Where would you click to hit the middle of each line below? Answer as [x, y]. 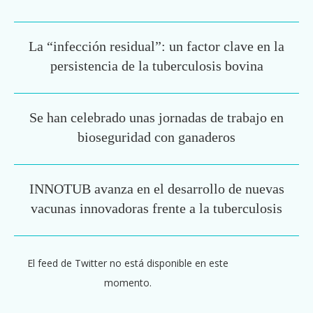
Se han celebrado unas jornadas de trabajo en [156, 117]
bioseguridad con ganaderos [156, 137]
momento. [128, 283]
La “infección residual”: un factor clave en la [156, 46]
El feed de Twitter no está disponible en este [128, 263]
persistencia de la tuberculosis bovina [156, 66]
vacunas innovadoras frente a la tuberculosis [156, 208]
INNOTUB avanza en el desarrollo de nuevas [156, 189]
